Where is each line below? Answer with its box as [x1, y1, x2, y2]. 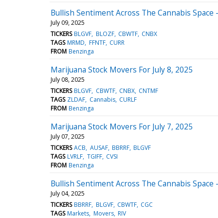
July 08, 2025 [51, 75, 85, 84]
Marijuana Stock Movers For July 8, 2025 [51, 64, 193, 75]
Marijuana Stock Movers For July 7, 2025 [51, 121, 193, 132]
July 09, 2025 [51, 18, 85, 27]
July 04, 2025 [51, 189, 85, 198]
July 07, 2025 [51, 132, 85, 141]
